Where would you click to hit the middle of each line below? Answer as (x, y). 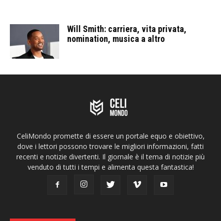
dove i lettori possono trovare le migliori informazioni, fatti (110, 146)
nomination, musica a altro (116, 39)
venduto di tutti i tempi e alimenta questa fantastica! (110, 167)
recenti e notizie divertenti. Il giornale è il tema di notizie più (110, 156)
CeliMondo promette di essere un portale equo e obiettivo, (110, 136)
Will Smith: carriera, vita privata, (127, 29)
